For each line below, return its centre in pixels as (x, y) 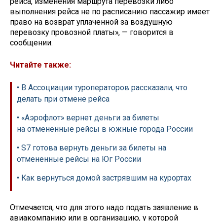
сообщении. (31, 43)
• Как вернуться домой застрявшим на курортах (104, 178)
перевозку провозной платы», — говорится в (92, 33)
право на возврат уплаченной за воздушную (91, 22)
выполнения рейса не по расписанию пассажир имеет (110, 12)
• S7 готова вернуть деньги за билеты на (92, 147)
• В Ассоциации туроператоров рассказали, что (102, 87)
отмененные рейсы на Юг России (79, 159)
